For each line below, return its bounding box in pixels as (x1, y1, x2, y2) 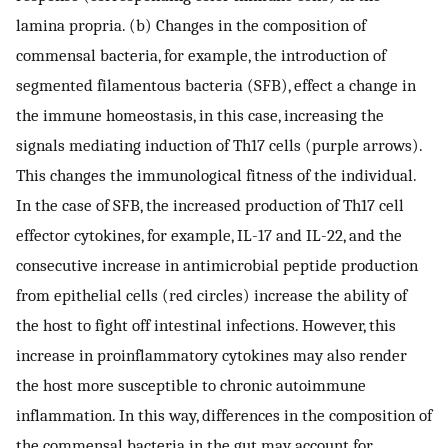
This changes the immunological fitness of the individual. (16, 165, 416, 186)
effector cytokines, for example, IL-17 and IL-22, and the (16, 225, 402, 246)
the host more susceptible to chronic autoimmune (16, 375, 366, 396)
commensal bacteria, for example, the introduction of (16, 45, 386, 66)
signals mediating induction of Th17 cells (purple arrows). (16, 135, 422, 156)
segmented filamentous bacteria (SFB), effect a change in (16, 75, 416, 96)
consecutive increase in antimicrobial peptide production (16, 255, 418, 276)
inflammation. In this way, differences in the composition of (16, 405, 432, 426)
